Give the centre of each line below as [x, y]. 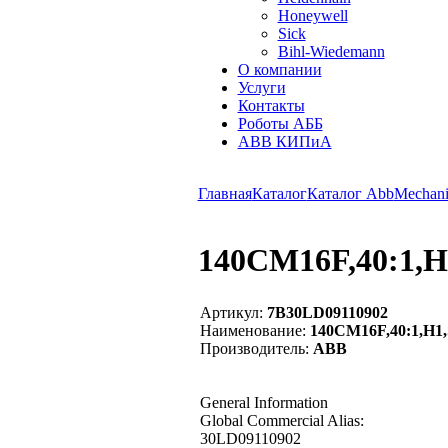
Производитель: [254, 348]
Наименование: [252, 330]
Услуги [261, 87]
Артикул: [231, 312]
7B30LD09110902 [325, 312]
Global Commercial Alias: [281, 420]
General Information [263, 402]
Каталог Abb [350, 193]
